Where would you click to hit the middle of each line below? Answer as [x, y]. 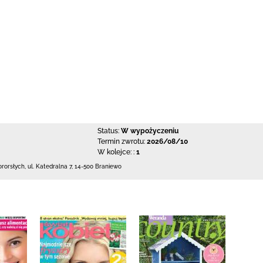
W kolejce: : [116, 152]
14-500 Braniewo [98, 166]
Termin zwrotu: [121, 141]
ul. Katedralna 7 [50, 166]
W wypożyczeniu [149, 131]
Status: [108, 131]
